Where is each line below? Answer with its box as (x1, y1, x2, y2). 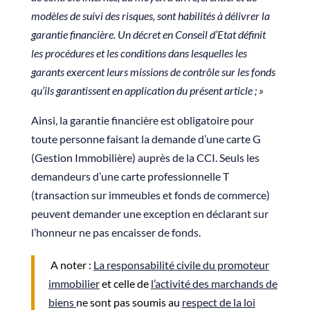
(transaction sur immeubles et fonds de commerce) (30, 188, 270, 202)
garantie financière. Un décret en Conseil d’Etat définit (30, 28, 266, 42)
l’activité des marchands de (150, 277, 277, 291)
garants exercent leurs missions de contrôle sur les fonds (30, 65, 275, 79)
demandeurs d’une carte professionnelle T (30, 170, 229, 183)
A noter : (48, 258, 93, 272)
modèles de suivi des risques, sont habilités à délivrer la (30, 9, 270, 23)
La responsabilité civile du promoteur (93, 258, 269, 272)
